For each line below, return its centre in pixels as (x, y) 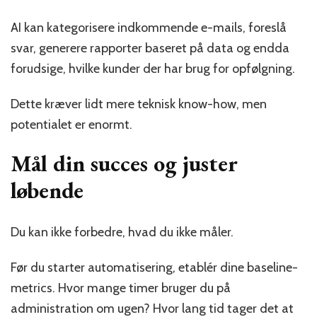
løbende (47, 190)
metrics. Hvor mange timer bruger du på (121, 288)
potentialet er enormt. (71, 124)
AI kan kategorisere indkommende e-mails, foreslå (149, 27)
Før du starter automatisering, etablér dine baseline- (154, 268)
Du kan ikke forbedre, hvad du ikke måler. (122, 232)
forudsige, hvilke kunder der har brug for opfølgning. (153, 68)
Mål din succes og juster (124, 163)
